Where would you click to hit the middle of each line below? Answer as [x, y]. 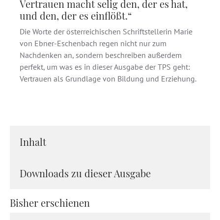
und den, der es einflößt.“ [76, 15]
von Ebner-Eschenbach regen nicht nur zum [93, 43]
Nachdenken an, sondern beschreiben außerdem [101, 55]
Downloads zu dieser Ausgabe [85, 173]
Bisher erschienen [50, 203]
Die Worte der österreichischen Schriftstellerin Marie [106, 31]
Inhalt [33, 142]
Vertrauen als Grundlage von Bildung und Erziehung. [108, 79]
